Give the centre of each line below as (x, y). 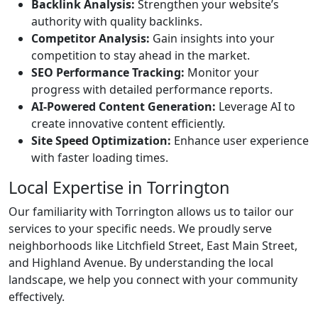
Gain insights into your (212, 38)
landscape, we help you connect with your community (153, 280)
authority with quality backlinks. (117, 21)
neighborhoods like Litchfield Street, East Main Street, (153, 246)
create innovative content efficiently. (128, 124)
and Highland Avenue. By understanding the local (141, 263)
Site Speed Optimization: (101, 141)
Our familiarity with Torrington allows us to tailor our (151, 212)
